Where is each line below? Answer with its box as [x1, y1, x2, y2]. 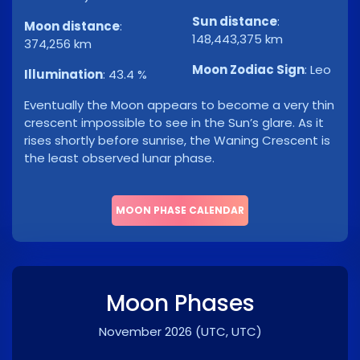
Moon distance [24, 18, 120, 35]
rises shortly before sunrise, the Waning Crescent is [24, 132, 330, 149]
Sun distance [192, 13, 277, 31]
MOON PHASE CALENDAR [116, 203, 244, 218]
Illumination [24, 66, 103, 84]
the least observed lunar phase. [24, 149, 215, 167]
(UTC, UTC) [194, 323, 262, 341]
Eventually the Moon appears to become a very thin [24, 96, 334, 114]
